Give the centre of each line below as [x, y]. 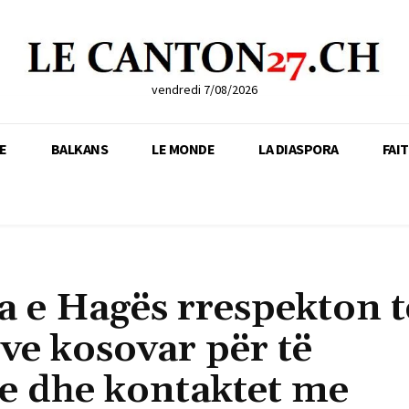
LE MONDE [183, 148]
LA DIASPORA [299, 148]
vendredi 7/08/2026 [204, 89]
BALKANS [79, 148]
